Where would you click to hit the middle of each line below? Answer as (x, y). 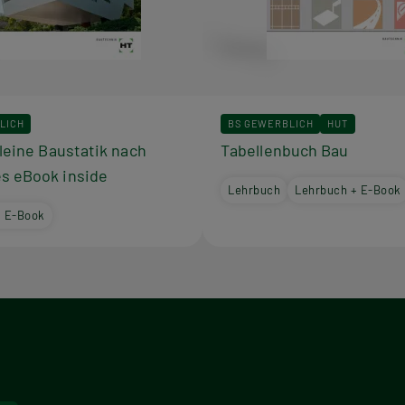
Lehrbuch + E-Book (348, 189)
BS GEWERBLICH (271, 123)
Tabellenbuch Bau (285, 150)
